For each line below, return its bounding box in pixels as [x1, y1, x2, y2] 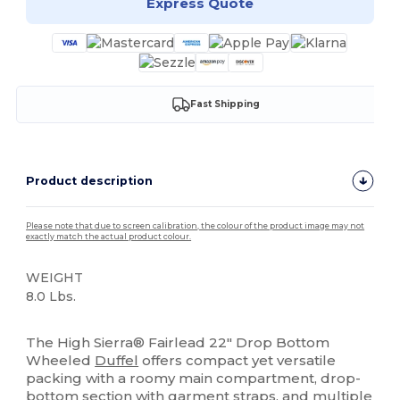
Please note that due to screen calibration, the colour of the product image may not [26, 221, 365, 230]
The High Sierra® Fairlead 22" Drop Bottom [26, 333, 330, 351]
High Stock [31, 319, 84, 331]
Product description [26, 173, 154, 187]
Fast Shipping [189, 98, 260, 111]
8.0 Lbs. [26, 287, 77, 304]
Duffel [95, 351, 139, 369]
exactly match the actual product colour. [26, 231, 192, 241]
